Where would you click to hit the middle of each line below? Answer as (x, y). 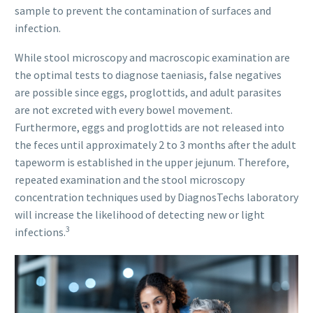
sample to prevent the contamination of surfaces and (143, 10)
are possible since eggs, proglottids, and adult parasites (148, 93)
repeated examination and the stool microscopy (130, 180)
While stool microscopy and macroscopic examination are (152, 58)
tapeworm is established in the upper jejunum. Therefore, (152, 162)
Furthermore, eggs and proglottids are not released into (150, 128)
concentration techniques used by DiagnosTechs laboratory (156, 197)
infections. (40, 232)
